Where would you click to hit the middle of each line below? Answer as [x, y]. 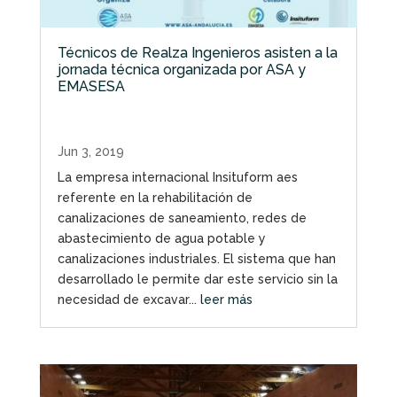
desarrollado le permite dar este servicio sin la [197, 279]
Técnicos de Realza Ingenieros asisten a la [197, 52]
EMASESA [91, 86]
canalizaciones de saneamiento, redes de [182, 218]
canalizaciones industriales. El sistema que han [196, 258]
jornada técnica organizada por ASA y [181, 69]
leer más [226, 299]
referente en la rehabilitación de [155, 197]
